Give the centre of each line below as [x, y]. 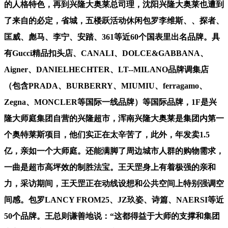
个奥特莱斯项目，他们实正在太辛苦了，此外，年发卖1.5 [107, 134]
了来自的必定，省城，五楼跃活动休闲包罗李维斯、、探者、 [114, 20]
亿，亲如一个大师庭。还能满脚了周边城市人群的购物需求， [114, 151]
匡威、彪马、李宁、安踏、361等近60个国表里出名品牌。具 [112, 37]
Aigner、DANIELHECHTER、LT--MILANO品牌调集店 [106, 69]
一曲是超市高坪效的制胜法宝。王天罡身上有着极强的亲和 [110, 167]
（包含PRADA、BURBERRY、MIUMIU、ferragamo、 [106, 85]
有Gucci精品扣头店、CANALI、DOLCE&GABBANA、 [106, 53]
